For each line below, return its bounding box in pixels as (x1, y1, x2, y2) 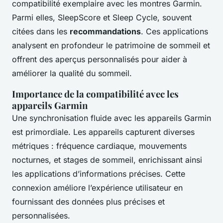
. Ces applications (141, 26, 208, 37)
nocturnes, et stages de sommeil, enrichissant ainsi (12, 155, 202, 165)
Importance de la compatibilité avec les (12, 88, 179, 101)
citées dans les (12, 26, 70, 37)
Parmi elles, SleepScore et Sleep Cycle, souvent (12, 12, 192, 23)
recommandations (70, 26, 141, 37)
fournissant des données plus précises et (12, 197, 165, 207)
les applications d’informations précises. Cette (12, 169, 185, 179)
